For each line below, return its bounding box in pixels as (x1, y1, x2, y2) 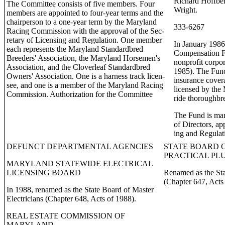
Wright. (174, 6, 197, 14)
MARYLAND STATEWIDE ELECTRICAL (7, 159, 153, 168)
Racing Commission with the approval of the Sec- (7, 27, 164, 35)
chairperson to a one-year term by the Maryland (7, 18, 157, 26)
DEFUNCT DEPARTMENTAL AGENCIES (7, 142, 153, 151)
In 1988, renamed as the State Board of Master (7, 185, 154, 194)
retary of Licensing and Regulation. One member (7, 36, 162, 44)
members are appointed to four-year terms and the (7, 9, 163, 17)
